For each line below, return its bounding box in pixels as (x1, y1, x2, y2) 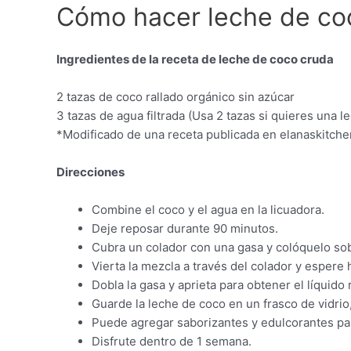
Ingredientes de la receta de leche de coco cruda (56, 52, 334, 67)
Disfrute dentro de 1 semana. (92, 334, 251, 349)
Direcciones (56, 165, 125, 180)
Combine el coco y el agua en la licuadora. (92, 202, 324, 218)
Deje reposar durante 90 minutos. (92, 221, 278, 237)
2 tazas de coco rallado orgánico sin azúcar (56, 89, 295, 105)
